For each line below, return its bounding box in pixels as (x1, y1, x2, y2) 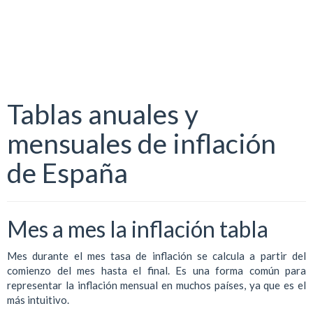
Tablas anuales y (7, 98, 198, 130)
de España (7, 156, 128, 189)
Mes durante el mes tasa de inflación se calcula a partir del (7, 249, 306, 262)
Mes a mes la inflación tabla (7, 215, 268, 242)
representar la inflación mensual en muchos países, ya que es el (7, 278, 306, 291)
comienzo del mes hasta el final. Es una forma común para (7, 263, 306, 277)
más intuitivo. (7, 293, 69, 306)
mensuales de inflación (7, 127, 276, 159)
